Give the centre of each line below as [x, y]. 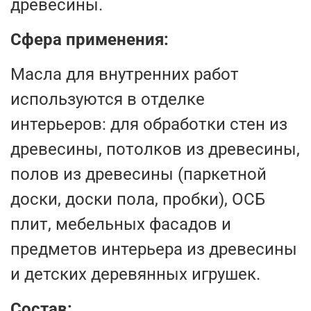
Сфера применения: [90, 39]
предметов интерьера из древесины [154, 249]
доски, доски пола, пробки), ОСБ [138, 199]
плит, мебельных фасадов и [121, 224]
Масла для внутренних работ [125, 74]
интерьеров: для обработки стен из [149, 124]
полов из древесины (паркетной [138, 174]
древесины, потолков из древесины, [155, 149]
